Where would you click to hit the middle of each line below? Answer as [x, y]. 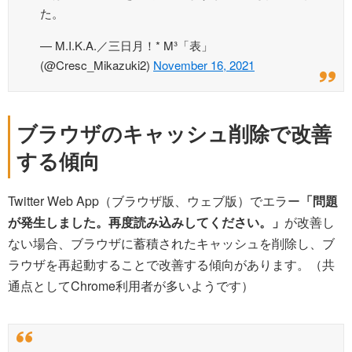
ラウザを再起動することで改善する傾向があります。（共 [171, 265]
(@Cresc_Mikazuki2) [97, 65]
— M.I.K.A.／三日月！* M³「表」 [126, 46]
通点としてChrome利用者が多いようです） [131, 286]
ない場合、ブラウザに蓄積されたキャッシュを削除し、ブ [171, 244]
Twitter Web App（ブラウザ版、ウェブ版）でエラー [154, 201]
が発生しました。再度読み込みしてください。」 [146, 222]
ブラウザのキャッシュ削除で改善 [174, 134]
